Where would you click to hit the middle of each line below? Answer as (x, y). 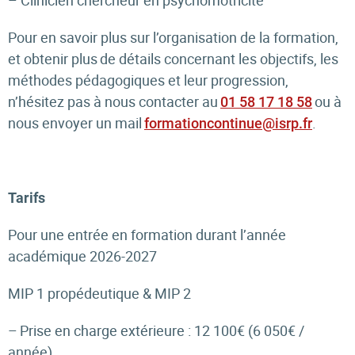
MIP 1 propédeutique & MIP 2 (103, 293)
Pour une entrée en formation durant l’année (147, 235)
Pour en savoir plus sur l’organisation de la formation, (173, 37)
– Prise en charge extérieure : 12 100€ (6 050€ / (156, 330)
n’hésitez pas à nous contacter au (114, 101)
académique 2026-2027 (87, 256)
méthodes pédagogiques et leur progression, (148, 80)
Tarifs (27, 198)
